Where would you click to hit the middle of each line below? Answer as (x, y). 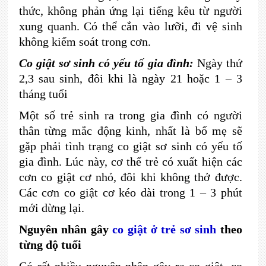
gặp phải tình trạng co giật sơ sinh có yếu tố (130, 146)
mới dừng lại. (51, 208)
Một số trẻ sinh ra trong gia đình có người (130, 115)
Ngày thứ (219, 63)
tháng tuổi (43, 94)
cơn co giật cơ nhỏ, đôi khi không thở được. (130, 177)
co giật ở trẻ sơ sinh (164, 229)
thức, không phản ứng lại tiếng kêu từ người (130, 11)
